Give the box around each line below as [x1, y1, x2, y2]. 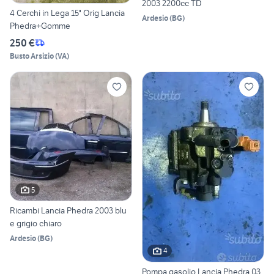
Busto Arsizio [10, 51, 54, 61]
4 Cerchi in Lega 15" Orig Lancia [10, 7, 101, 18]
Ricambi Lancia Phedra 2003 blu [10, 205, 127, 217]
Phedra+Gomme [10, 20, 70, 31]
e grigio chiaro [10, 218, 62, 229]
